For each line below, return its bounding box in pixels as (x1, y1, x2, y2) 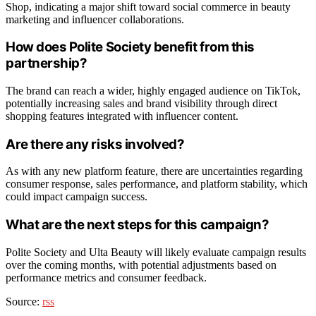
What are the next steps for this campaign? (6, 217, 269, 233)
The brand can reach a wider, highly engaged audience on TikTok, (6, 84, 300, 97)
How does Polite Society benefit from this (6, 39, 255, 56)
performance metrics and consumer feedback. (6, 271, 207, 284)
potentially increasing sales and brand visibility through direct (6, 97, 277, 109)
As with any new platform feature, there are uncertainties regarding (6, 165, 303, 178)
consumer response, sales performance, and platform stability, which (6, 178, 308, 190)
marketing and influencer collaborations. (6, 13, 184, 25)
